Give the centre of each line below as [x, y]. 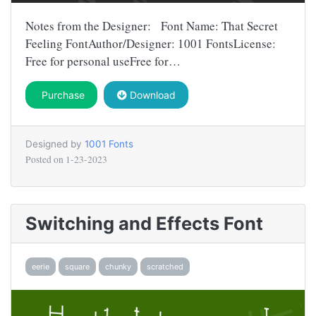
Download [151, 95]
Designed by [55, 144]
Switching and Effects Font [144, 224]
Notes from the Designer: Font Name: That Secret [152, 26]
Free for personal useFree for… [103, 61]
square [77, 267]
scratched [165, 267]
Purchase [61, 95]
